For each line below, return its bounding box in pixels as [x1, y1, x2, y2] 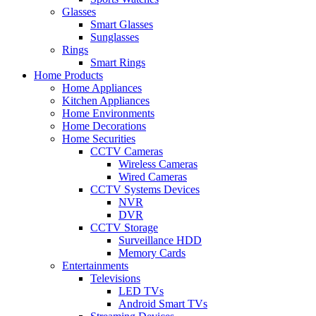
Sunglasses [90, 30, 139, 43]
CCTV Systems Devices [90, 183, 200, 195]
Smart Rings [90, 56, 145, 68]
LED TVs [119, 284, 164, 297]
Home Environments [62, 107, 154, 119]
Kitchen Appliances [62, 94, 150, 107]
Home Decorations [62, 119, 146, 132]
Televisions [90, 272, 140, 284]
